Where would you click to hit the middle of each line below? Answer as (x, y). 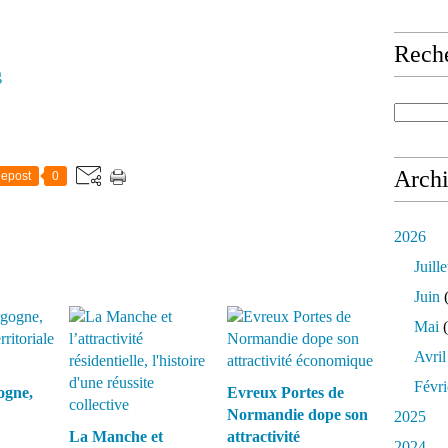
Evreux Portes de (285, 392)
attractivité (263, 436)
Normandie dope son (297, 414)
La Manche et (116, 436)
